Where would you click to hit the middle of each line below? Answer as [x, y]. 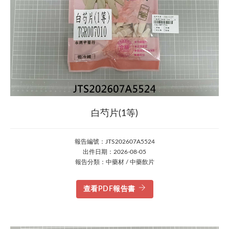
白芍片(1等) [114, 113]
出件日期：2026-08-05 [114, 152]
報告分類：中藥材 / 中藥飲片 [114, 162]
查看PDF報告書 [109, 189]
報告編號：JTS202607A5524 [114, 142]
